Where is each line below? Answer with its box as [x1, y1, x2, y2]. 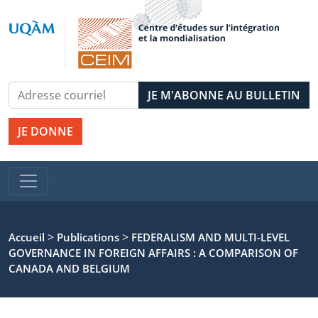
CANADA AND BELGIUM [9, 261, 130, 275]
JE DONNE [18, 124, 73, 139]
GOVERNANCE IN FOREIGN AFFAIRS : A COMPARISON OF [9, 246, 298, 260]
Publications [57, 230, 119, 244]
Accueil [9, 230, 45, 244]
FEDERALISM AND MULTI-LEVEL [131, 230, 290, 244]
